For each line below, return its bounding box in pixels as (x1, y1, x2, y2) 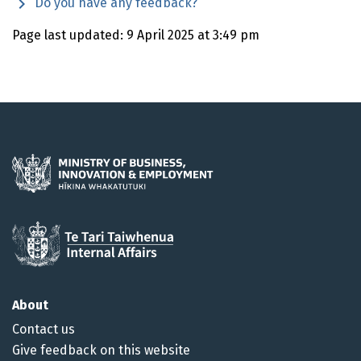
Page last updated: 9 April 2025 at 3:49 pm (12, 27, 259, 44)
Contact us (12, 322, 75, 338)
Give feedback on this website (12, 342, 190, 359)
